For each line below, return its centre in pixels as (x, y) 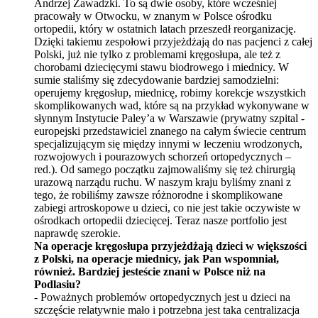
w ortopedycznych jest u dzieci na (214, 297)
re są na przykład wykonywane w (234, 105)
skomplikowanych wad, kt (93, 105)
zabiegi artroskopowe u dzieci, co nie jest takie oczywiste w (168, 207)
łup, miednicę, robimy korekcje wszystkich (210, 92)
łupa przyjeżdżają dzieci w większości (217, 246)
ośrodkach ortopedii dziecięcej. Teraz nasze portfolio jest (160, 220)
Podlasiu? (57, 284)
